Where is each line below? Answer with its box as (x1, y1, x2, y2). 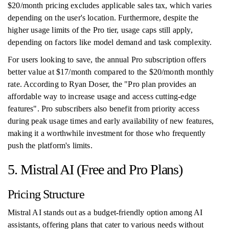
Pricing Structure (8, 188, 84, 201)
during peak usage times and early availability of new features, (8, 117, 214, 125)
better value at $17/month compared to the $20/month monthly (8, 67, 214, 76)
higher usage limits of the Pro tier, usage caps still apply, (8, 26, 193, 34)
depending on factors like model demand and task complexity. (8, 38, 212, 47)
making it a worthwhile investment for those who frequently (8, 129, 206, 138)
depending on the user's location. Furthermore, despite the (8, 13, 199, 22)
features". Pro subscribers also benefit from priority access (8, 104, 199, 113)
